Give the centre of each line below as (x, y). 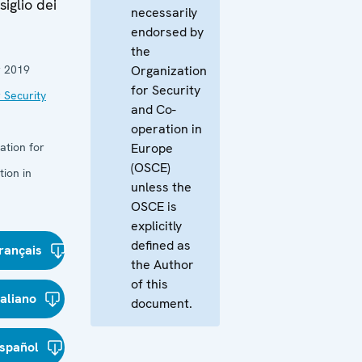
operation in (166, 129)
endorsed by (167, 32)
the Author (162, 265)
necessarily (164, 13)
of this (149, 284)
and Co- (154, 109)
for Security (166, 90)
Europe (152, 148)
